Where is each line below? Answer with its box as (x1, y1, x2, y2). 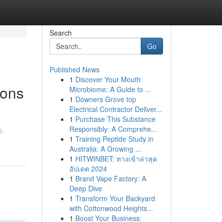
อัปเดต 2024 (69, 164, 107, 173)
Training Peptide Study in (75, 134, 154, 144)
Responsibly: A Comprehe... (69, 124, 157, 134)
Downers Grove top (75, 94, 136, 104)
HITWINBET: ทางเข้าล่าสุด (75, 154, 157, 164)
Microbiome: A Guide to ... (69, 84, 151, 94)
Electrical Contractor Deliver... (69, 104, 162, 114)
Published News (49, 64, 100, 74)
